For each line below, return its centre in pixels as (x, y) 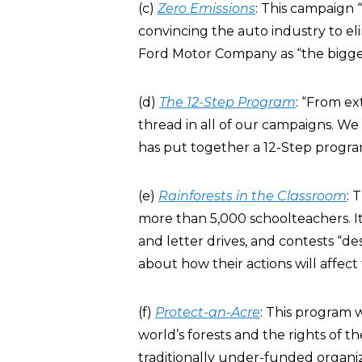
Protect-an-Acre (208, 312)
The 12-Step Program (227, 102)
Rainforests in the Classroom (253, 196)
